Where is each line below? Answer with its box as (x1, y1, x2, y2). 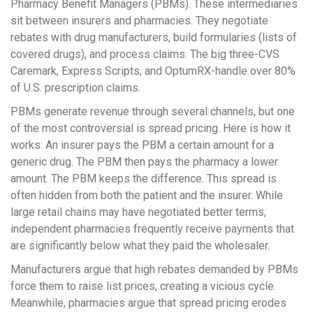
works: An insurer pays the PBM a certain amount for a (10, 138, 274, 152)
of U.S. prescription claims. (10, 81, 140, 95)
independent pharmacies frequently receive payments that (10, 222, 294, 236)
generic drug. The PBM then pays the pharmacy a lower (10, 155, 278, 169)
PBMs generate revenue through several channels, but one (10, 105, 295, 119)
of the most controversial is (10, 122, 148, 136)
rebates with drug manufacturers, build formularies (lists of (10, 31, 297, 45)
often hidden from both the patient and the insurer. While (10, 189, 283, 203)
